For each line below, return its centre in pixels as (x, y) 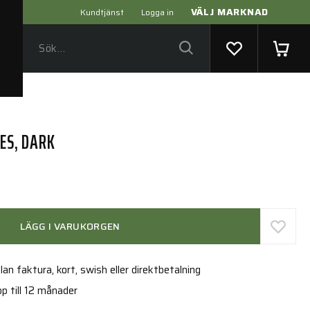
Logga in (157, 12)
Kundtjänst (102, 12)
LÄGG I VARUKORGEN (70, 226)
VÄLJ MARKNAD (229, 12)
